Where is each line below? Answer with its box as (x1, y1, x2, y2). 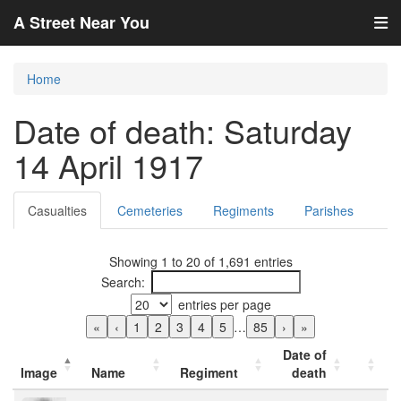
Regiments (213, 201, 274, 219)
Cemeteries (117, 201, 183, 219)
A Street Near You (13, 11, 149, 34)
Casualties (28, 201, 87, 219)
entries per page (177, 295, 271, 313)
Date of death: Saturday (13, 107, 352, 153)
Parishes (304, 201, 354, 219)
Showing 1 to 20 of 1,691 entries (108, 252, 293, 270)
